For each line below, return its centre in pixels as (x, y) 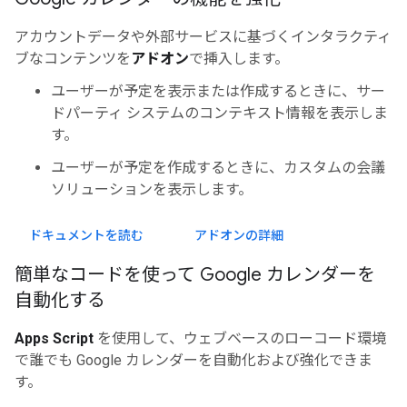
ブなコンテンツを (73, 59)
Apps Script (54, 338)
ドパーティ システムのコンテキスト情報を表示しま (219, 113)
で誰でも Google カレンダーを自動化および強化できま (194, 360)
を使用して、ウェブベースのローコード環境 (240, 338)
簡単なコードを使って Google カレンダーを (195, 275)
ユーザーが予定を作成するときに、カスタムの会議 (218, 168)
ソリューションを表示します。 (152, 189)
